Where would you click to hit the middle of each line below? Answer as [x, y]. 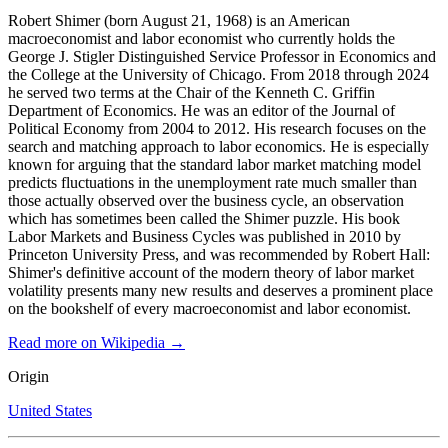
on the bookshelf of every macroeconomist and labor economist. [209, 308]
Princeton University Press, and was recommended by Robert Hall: [219, 254]
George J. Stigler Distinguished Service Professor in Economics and [222, 56]
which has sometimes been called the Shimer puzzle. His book [204, 218]
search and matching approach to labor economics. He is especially [218, 146]
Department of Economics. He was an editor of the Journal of [201, 110]
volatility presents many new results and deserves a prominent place [220, 290]
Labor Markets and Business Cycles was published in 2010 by [204, 236]
